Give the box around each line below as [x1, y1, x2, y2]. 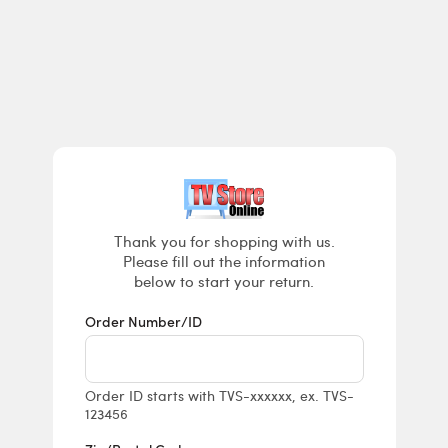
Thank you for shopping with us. [113, 231, 335, 251]
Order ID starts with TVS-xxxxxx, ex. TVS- [84, 386, 354, 405]
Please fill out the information [123, 251, 325, 271]
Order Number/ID [84, 311, 202, 331]
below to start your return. [134, 271, 314, 291]
